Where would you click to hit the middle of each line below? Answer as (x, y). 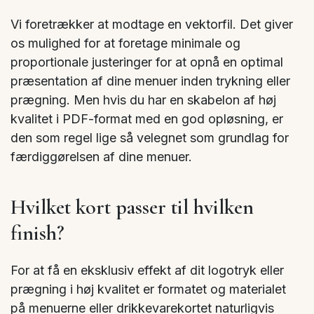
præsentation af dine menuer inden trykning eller (150, 81)
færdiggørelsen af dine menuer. (101, 157)
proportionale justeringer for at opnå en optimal (147, 62)
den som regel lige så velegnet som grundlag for (150, 138)
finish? (37, 233)
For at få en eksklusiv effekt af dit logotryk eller (147, 270)
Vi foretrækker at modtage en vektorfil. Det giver (152, 25)
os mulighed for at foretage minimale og (125, 43)
